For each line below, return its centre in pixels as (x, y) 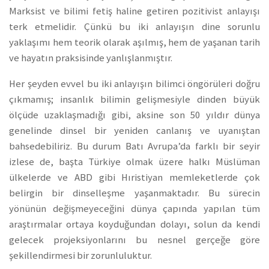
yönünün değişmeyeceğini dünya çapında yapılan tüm (134, 209)
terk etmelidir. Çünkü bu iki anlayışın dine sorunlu (134, 27)
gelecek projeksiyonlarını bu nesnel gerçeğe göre (134, 240)
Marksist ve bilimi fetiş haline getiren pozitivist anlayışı (134, 11)
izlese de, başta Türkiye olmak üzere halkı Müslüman (134, 162)
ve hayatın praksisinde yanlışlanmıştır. (91, 58)
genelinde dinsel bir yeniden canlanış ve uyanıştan (134, 131)
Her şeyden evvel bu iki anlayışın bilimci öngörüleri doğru (134, 84)
